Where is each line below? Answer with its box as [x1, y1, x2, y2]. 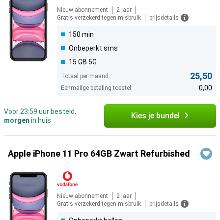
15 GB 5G [69, 58, 97, 66]
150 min [69, 30, 94, 39]
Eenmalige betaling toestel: [61, 84, 133, 92]
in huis [29, 116, 51, 125]
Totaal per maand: [61, 73, 110, 80]
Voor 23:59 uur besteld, [4, 108, 76, 116]
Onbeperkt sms [69, 44, 118, 53]
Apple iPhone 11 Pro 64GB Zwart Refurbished [8, 148, 190, 159]
